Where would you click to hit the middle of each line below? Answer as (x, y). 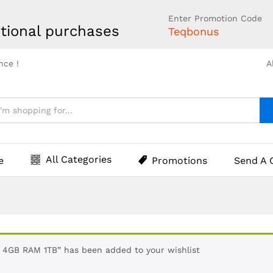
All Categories (79, 159)
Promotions (179, 160)
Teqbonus (193, 31)
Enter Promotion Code (215, 18)
